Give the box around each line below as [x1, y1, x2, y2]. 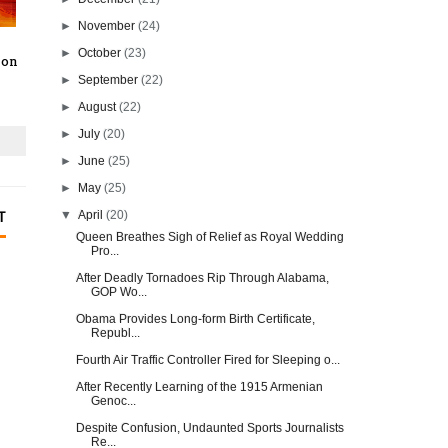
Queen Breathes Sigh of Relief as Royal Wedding [75, 229, 344, 244]
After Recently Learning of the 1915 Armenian [75, 379, 323, 394]
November [78, 18, 136, 33]
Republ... [90, 325, 140, 340]
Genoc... [90, 393, 136, 408]
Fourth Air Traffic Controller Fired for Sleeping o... [75, 352, 340, 367]
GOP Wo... [90, 284, 147, 299]
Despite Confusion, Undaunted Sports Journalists [75, 420, 344, 435]
